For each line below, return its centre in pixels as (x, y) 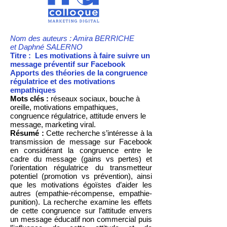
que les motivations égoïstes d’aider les (81, 185)
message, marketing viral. (54, 124)
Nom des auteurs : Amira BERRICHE (72, 38)
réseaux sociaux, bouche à (95, 99)
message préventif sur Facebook (68, 64)
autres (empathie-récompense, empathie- (81, 193)
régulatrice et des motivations (63, 81)
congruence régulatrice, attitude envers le (78, 116)
